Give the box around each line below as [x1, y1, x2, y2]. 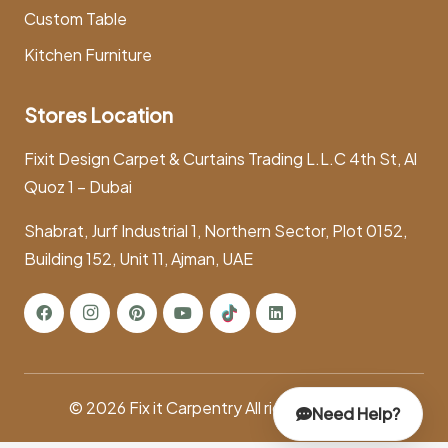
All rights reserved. [241, 397, 380, 419]
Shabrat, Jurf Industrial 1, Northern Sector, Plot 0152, [24, 220, 407, 242]
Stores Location [24, 103, 173, 128]
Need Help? [312, 403, 400, 424]
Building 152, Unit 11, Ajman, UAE [24, 248, 253, 270]
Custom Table [24, 8, 127, 30]
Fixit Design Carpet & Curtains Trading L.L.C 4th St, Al [24, 148, 417, 170]
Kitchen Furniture [24, 44, 152, 66]
